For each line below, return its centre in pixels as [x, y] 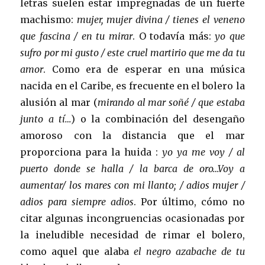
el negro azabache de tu [189, 251]
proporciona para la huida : [89, 152]
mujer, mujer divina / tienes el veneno [159, 19]
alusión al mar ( [59, 102]
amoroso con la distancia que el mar [132, 135]
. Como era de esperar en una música [144, 69]
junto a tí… [46, 119]
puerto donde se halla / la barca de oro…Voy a [132, 168]
